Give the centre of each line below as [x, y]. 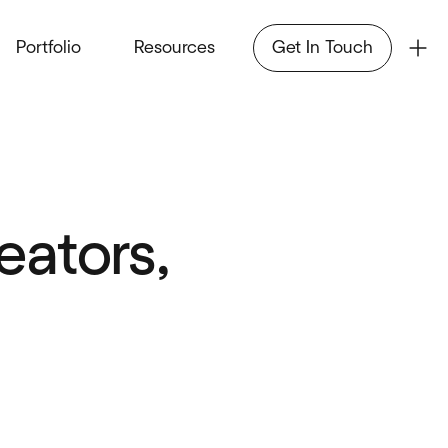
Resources [174, 47]
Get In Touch [322, 47]
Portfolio [48, 47]
